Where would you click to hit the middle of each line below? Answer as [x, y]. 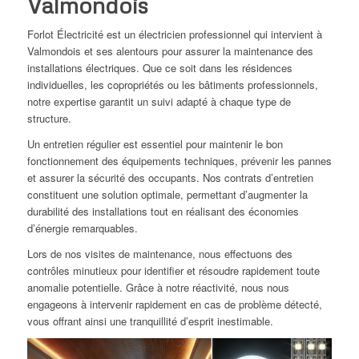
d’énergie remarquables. [82, 228]
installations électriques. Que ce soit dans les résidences [159, 68]
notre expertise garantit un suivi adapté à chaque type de [159, 102]
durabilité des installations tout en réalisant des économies [163, 212]
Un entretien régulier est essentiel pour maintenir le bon [155, 144]
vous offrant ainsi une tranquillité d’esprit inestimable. [150, 321]
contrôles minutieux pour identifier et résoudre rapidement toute [173, 271]
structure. [49, 119]
